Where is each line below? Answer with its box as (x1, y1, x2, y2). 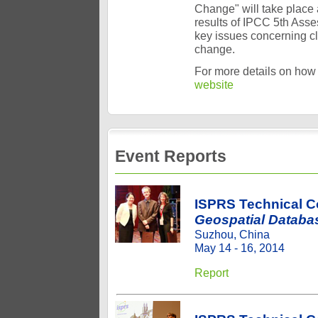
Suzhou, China (194, 228, 270, 241)
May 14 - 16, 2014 (194, 241, 285, 254)
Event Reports (115, 147, 226, 165)
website (194, 78, 234, 91)
